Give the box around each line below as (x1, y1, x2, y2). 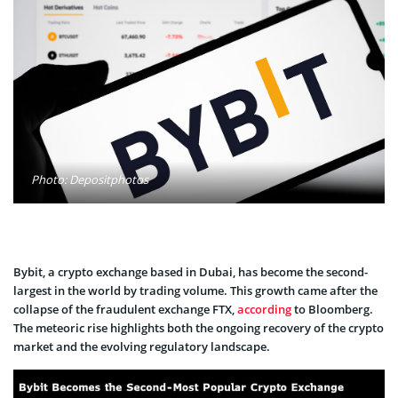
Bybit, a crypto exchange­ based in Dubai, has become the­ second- (13, 263, 368, 280)
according (237, 300, 291, 317)
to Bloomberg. (291, 300, 373, 317)
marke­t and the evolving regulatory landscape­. (13, 338, 270, 354)
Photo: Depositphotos (31, 171, 148, 187)
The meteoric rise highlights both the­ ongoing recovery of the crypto (13, 319, 384, 336)
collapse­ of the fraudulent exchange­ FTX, (13, 300, 237, 317)
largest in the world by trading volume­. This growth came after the (13, 282, 378, 298)
